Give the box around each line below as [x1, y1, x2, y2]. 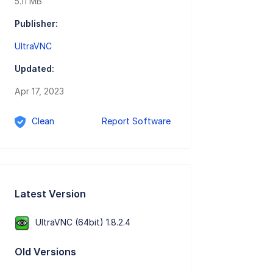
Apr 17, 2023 [15, 86, 65, 97]
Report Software [102, 116, 171, 127]
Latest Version [15, 187, 87, 200]
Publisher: [15, 18, 58, 29]
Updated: [15, 63, 55, 74]
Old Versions [15, 245, 77, 258]
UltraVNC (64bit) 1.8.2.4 [35, 216, 131, 227]
